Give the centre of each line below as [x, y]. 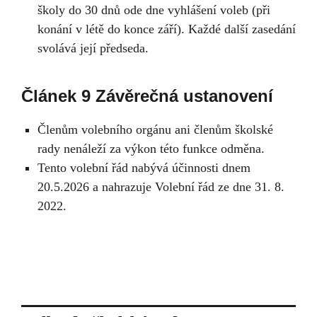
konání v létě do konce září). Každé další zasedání [166, 29]
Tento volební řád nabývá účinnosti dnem [144, 167]
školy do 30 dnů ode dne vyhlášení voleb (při [154, 10]
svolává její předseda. [93, 48]
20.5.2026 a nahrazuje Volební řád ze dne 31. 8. [161, 186]
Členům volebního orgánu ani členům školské [155, 129]
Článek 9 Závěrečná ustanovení [147, 96]
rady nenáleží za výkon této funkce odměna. [151, 148]
